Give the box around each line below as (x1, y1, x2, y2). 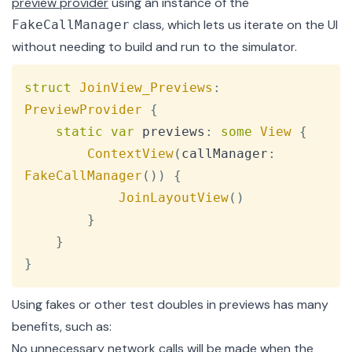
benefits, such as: (12, 318, 112, 335)
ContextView (87, 146, 174, 162)
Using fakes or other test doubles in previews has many (12, 296, 328, 313)
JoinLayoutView (119, 190, 229, 206)
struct (24, 80, 71, 96)
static (56, 124, 103, 140)
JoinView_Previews (79, 80, 213, 96)
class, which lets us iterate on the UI (130, 16, 338, 34)
